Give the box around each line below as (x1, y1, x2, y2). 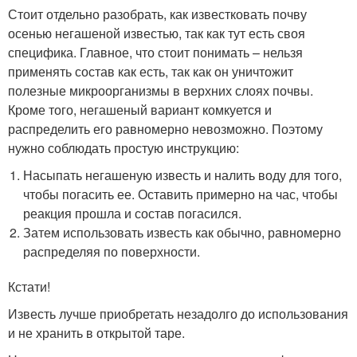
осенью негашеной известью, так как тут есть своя (8, 24, 305, 43)
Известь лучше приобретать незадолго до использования (8, 304, 348, 324)
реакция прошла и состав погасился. (23, 204, 242, 223)
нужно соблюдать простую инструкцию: (8, 139, 239, 158)
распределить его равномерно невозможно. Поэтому (8, 120, 323, 139)
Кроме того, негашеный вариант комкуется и (8, 100, 272, 120)
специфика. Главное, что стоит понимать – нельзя (8, 43, 303, 62)
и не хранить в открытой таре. (8, 324, 185, 343)
